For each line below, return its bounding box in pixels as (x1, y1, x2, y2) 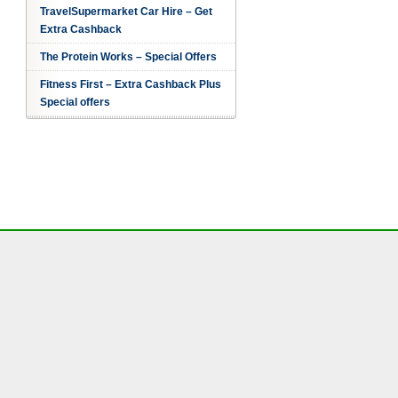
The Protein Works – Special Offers (39, 51, 217, 63)
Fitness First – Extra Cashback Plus (39, 78, 221, 91)
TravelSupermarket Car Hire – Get (39, 5, 212, 18)
